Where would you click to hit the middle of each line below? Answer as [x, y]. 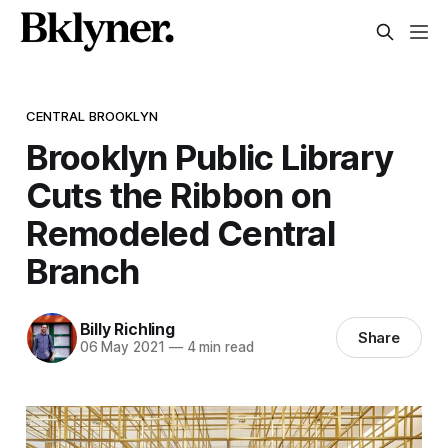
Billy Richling [127, 329]
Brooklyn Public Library [209, 156]
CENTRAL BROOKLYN [91, 115]
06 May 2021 [122, 347]
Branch [82, 270]
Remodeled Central [180, 232]
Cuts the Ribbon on [178, 194]
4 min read [218, 347]
